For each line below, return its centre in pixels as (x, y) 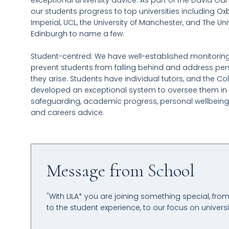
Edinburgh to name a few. (77, 34)
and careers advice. (67, 112)
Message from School (121, 170)
